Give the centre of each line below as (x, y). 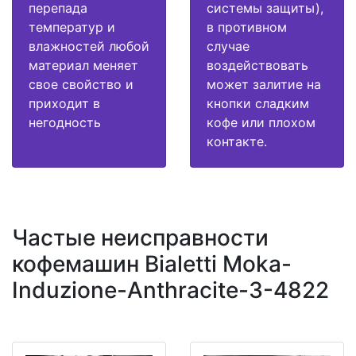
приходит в (64, 103)
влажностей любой (89, 46)
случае (228, 46)
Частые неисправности (140, 237)
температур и (72, 27)
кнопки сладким (258, 103)
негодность (65, 122)
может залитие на (264, 84)
